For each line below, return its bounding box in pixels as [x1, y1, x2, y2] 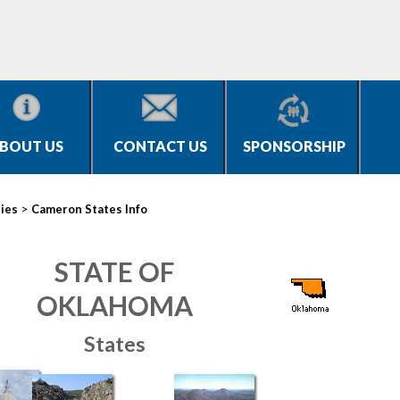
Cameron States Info [31, 202, 147, 216]
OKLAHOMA [36, 289, 193, 321]
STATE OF [54, 255, 174, 287]
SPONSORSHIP [242, 137, 346, 154]
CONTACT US [112, 137, 207, 154]
